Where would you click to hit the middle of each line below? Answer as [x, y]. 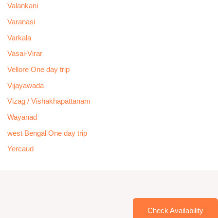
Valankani [22, 6]
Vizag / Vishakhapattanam [49, 101]
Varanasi [21, 22]
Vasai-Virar [25, 54]
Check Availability [175, 210]
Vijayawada [25, 85]
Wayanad [22, 117]
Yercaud [20, 149]
